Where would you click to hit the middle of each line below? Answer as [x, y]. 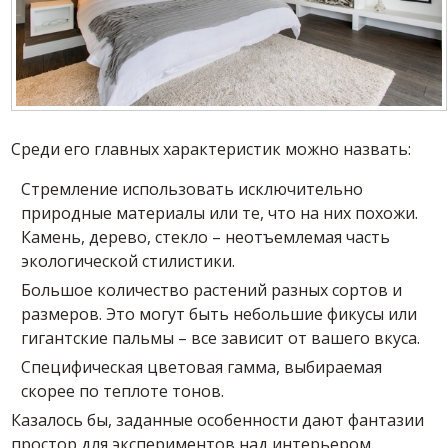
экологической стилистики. [128, 260]
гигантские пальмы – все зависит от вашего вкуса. [221, 337]
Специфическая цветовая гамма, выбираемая [202, 366]
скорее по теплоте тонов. [123, 390]
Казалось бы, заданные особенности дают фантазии [218, 419]
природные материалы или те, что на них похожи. [220, 212]
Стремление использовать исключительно [192, 188]
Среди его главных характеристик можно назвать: [211, 148]
